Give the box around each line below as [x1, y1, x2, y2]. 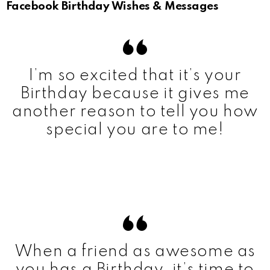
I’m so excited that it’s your [28, 67, 242, 84]
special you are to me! [46, 121, 224, 138]
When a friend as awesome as [14, 243, 256, 260]
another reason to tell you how [12, 103, 259, 120]
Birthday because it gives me [20, 85, 250, 102]
